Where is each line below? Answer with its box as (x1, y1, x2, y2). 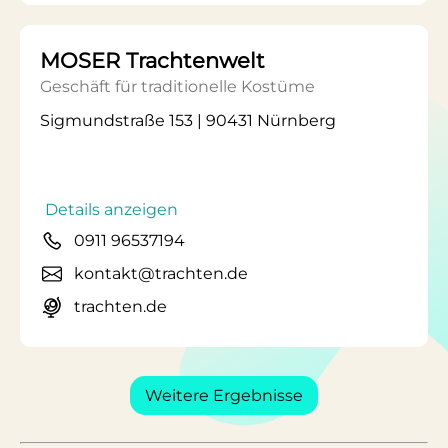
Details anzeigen (45, 200, 178, 219)
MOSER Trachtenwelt (40, 48, 265, 73)
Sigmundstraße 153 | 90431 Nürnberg (40, 111, 336, 130)
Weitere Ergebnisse (145, 386, 303, 405)
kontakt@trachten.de (74, 264, 248, 283)
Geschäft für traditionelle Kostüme (40, 77, 315, 96)
